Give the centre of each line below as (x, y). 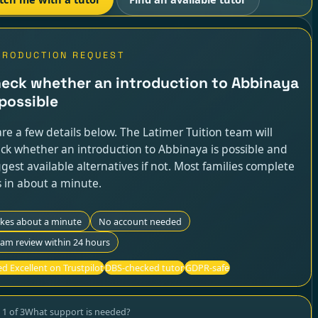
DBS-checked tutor (145, 268)
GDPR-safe (208, 268)
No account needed (141, 221)
